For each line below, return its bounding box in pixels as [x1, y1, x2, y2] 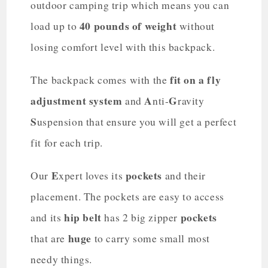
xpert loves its [59, 168, 126, 182]
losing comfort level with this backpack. [31, 39, 215, 54]
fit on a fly [167, 71, 221, 87]
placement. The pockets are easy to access [31, 189, 224, 203]
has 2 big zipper [101, 210, 178, 224]
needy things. [31, 252, 96, 266]
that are [31, 231, 68, 245]
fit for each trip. [31, 135, 107, 150]
